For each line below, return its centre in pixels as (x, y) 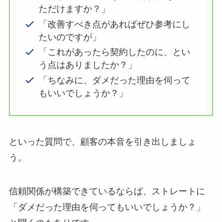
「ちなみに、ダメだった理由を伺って (115, 80)
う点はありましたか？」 (88, 65)
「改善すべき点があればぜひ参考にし (115, 24)
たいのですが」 (70, 37)
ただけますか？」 (75, 9)
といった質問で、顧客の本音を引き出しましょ (102, 141)
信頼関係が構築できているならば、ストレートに (107, 191)
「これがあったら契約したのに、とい (115, 52)
